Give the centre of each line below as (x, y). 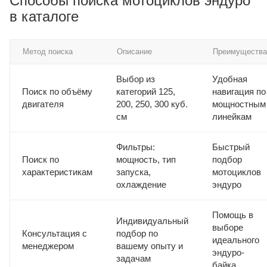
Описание (134, 51)
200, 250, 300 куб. (152, 104)
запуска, (133, 172)
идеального (236, 240)
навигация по (239, 91)
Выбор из (136, 79)
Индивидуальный (152, 221)
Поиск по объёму (57, 91)
